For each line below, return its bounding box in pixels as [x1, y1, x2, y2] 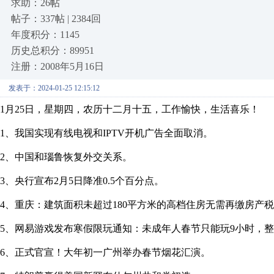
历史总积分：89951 [11, 45, 94, 56]
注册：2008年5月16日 [11, 61, 104, 72]
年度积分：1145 [11, 29, 80, 40]
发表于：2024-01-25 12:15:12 [9, 84, 100, 92]
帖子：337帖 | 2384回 [11, 13, 101, 24]
